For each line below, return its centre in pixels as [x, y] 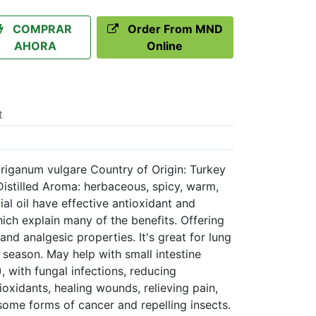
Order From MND [175, 29]
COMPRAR [43, 29]
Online [165, 46]
